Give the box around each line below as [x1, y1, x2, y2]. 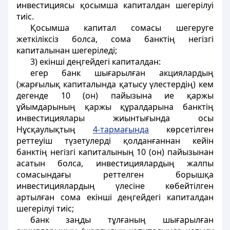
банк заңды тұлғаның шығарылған [30, 214, 214, 225]
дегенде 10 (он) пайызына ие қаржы [16, 90, 214, 101]
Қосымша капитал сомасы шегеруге [30, 22, 214, 33]
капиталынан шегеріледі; [16, 45, 117, 56]
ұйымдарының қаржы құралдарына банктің [16, 101, 214, 112]
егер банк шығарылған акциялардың [30, 67, 214, 79]
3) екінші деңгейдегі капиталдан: [30, 56, 161, 67]
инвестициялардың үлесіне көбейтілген [16, 180, 214, 191]
